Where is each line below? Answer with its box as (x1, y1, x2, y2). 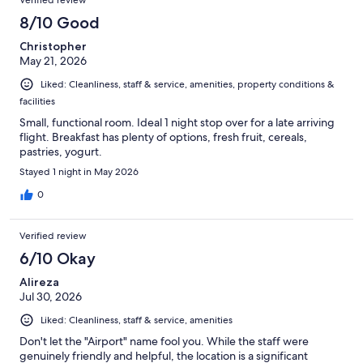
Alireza (19, 274, 59, 289)
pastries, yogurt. (19, 143, 102, 159)
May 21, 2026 (19, 53, 87, 68)
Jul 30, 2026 (19, 288, 82, 304)
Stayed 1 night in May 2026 (19, 164, 139, 178)
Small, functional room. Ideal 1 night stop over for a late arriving (19, 114, 335, 130)
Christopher (19, 38, 87, 53)
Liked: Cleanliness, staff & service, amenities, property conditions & (41, 77, 335, 91)
